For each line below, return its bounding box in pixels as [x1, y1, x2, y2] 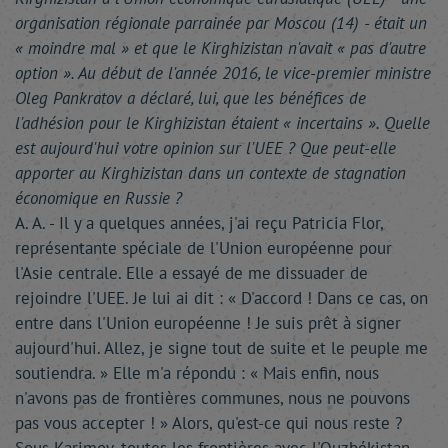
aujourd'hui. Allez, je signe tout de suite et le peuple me [15, 337, 428, 359]
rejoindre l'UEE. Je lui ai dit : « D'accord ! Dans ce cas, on [15, 287, 428, 309]
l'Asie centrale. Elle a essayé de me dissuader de [15, 262, 368, 284]
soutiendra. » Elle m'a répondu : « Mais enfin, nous [15, 362, 379, 384]
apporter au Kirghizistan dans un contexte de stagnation [15, 162, 406, 184]
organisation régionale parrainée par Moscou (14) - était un [15, 12, 427, 34]
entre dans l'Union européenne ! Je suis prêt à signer [15, 312, 401, 334]
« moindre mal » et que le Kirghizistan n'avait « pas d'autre [15, 37, 426, 59]
